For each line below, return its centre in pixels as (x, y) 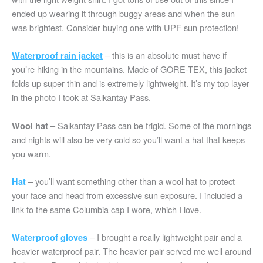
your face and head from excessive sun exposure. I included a (127, 195)
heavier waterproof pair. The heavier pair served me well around (131, 251)
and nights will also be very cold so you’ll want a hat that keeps (128, 139)
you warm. (31, 153)
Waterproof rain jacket (57, 55)
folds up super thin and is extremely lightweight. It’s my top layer (131, 83)
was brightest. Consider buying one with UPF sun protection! (125, 27)
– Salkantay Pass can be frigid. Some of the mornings (151, 125)
